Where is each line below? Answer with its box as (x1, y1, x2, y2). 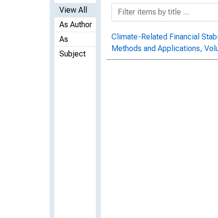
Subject (59, 49, 86, 58)
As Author (59, 19, 92, 29)
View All (59, 5, 87, 15)
